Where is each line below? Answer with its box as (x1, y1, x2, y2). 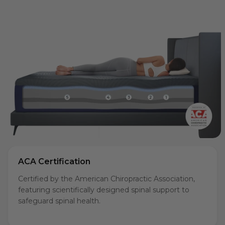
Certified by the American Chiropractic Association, (18, 174, 195, 184)
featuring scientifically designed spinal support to (18, 185, 189, 195)
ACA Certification (18, 157, 90, 167)
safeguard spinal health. (18, 196, 100, 206)
